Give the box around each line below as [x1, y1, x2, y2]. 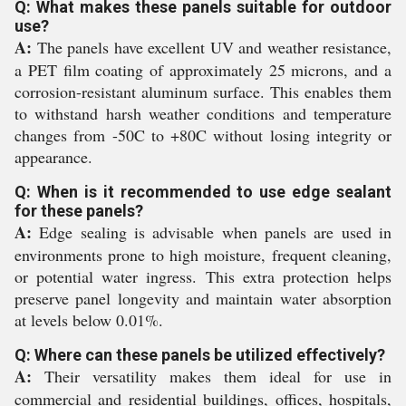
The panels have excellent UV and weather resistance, [32, 36, 391, 58]
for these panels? [14, 201, 143, 220]
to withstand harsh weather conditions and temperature [14, 102, 391, 124]
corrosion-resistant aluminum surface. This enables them [14, 81, 391, 102]
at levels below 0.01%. [14, 309, 163, 331]
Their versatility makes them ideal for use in [32, 365, 391, 387]
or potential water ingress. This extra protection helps [14, 266, 391, 287]
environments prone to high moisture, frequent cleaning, [14, 244, 391, 266]
